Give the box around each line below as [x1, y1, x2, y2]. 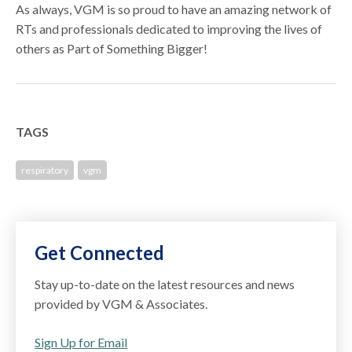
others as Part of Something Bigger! [16, 40, 208, 56]
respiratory [21, 163, 69, 176]
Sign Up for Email [35, 334, 128, 350]
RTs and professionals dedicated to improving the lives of [16, 20, 323, 36]
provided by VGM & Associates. [35, 295, 208, 311]
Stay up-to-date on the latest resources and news [35, 276, 295, 291]
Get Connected [35, 240, 165, 264]
